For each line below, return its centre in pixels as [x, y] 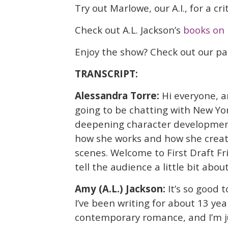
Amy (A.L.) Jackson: [121, 188]
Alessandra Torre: [118, 95]
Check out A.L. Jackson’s [129, 30]
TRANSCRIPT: [106, 73]
